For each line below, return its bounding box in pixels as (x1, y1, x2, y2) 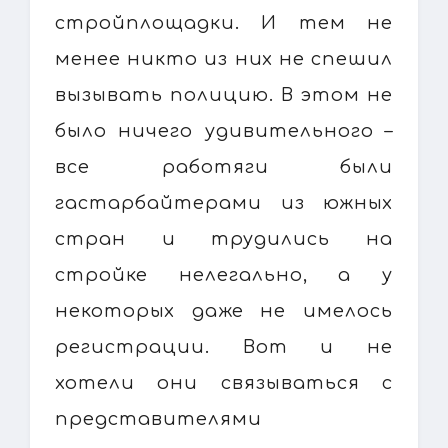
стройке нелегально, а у (55, 264, 393, 285)
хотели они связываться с (55, 372, 393, 393)
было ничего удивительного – (55, 120, 393, 141)
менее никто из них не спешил (55, 48, 393, 69)
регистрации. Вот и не (55, 336, 393, 357)
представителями (55, 408, 262, 429)
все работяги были (55, 156, 393, 177)
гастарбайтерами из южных (55, 192, 393, 213)
